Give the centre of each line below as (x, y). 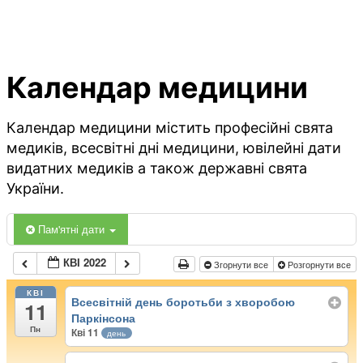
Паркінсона (104, 317)
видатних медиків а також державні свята (157, 169)
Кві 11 (87, 332)
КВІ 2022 (85, 263)
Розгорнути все (319, 265)
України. (35, 189)
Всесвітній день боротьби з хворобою (184, 301)
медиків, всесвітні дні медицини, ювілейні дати (174, 148)
